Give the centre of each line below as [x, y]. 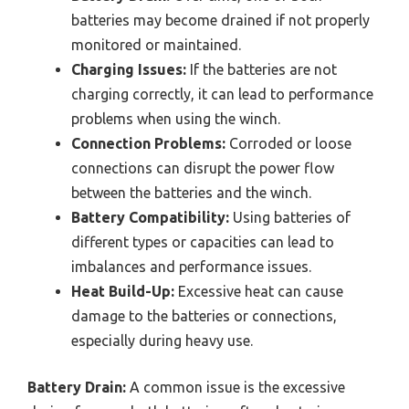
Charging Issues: [129, 69]
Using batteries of [290, 217]
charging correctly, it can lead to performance [222, 94]
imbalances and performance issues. [191, 266]
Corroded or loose [288, 143]
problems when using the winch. [176, 118]
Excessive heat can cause [259, 291]
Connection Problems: [148, 143]
